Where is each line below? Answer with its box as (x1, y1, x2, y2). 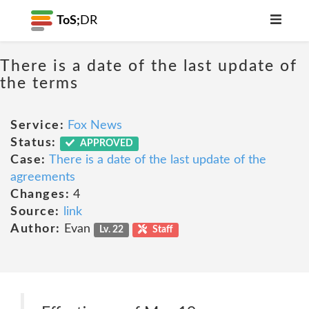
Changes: (10, 188, 70, 201)
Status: (10, 137, 57, 149)
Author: (10, 223, 61, 235)
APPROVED (78, 139, 134, 148)
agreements (10, 171, 75, 183)
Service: (10, 119, 64, 132)
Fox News (68, 119, 122, 132)
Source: (10, 206, 60, 218)
